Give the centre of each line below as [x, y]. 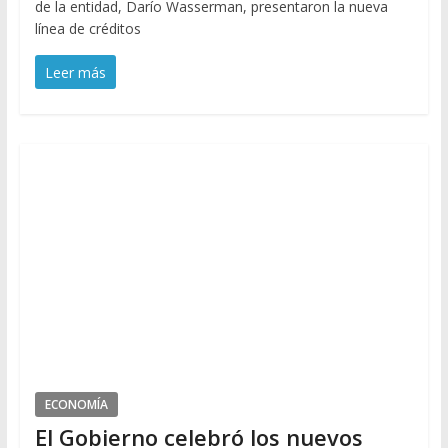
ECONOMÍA [76, 405]
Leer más [75, 73]
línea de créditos [87, 29]
